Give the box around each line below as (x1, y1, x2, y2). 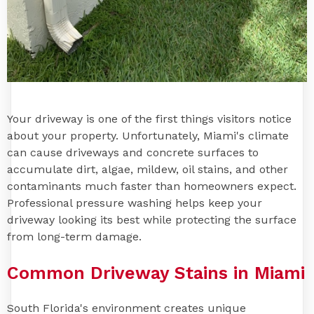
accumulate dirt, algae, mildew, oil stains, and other (7, 162, 288, 176)
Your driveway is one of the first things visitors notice (7, 111, 292, 125)
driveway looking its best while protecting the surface (7, 212, 296, 226)
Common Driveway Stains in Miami (7, 262, 305, 283)
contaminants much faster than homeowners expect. (7, 179, 296, 193)
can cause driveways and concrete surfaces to (7, 145, 259, 159)
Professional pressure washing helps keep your (7, 196, 262, 210)
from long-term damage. (7, 229, 142, 243)
